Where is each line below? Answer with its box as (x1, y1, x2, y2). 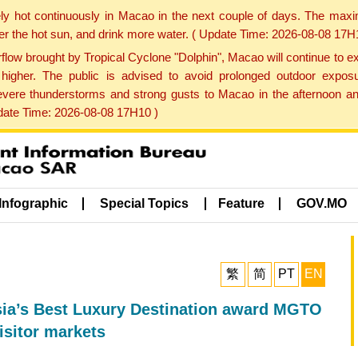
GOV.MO (296, 197, 348, 211)
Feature (217, 197, 265, 211)
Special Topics (100, 197, 189, 211)
